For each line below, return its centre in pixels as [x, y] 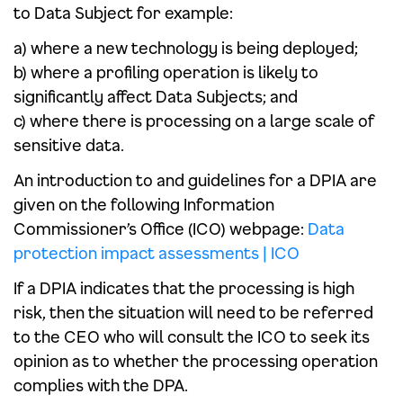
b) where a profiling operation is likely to [166, 72]
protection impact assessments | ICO [157, 253]
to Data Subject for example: [123, 13]
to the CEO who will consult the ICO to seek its [192, 336]
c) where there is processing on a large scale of [194, 121]
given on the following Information [144, 204]
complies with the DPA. [101, 385]
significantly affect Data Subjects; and [156, 96]
